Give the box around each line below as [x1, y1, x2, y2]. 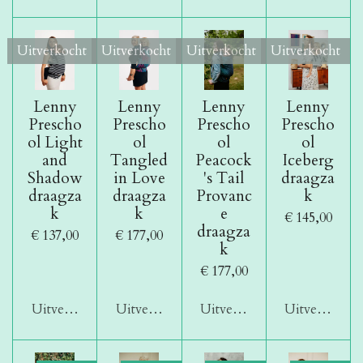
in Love [113, 167, 165, 189]
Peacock [195, 149, 253, 171]
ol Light [27, 131, 83, 153]
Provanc [195, 185, 252, 207]
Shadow [27, 167, 83, 189]
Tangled [110, 149, 169, 171]
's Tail [203, 167, 245, 189]
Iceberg [282, 149, 334, 171]
